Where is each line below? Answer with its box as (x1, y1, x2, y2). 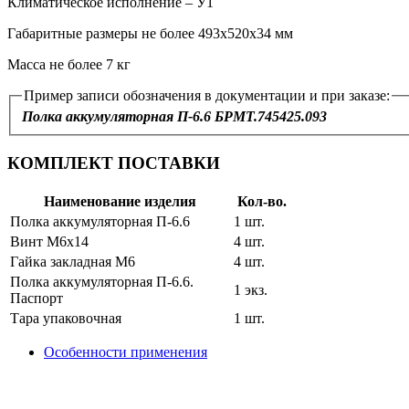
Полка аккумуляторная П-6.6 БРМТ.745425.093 (22, 109, 327, 125)
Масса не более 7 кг (7, 56, 131, 72)
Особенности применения (44, 343, 207, 360)
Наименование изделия (44, 193, 196, 209)
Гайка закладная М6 (10, 253, 135, 269)
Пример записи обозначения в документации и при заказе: (24, 87, 390, 103)
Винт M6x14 (10, 233, 89, 249)
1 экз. (234, 281, 267, 298)
